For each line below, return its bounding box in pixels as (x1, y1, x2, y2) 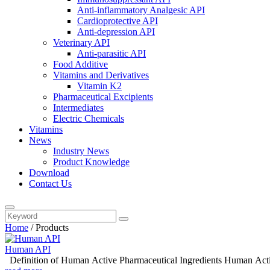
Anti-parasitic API (77, 48, 146, 58)
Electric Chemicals (53, 113, 124, 124)
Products (36, 222, 69, 233)
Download (29, 168, 69, 178)
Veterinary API (53, 37, 110, 48)
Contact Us (29, 178, 72, 189)
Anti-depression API (77, 27, 155, 37)
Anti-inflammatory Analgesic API (77, 5, 205, 15)
